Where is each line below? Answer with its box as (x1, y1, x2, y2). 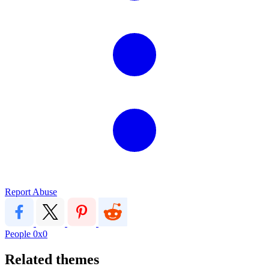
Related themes (5, 251, 99, 267)
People (5, 228, 33, 239)
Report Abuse (5, 186, 57, 197)
